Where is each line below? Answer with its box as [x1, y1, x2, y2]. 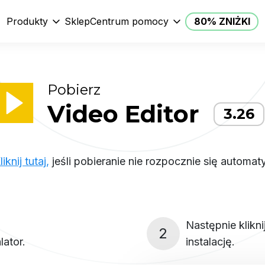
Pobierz [47, 81, 101, 98]
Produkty [7, 15, 48, 27]
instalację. [185, 235, 235, 248]
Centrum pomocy [90, 15, 169, 27]
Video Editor [47, 99, 199, 128]
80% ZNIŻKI [193, 15, 250, 27]
